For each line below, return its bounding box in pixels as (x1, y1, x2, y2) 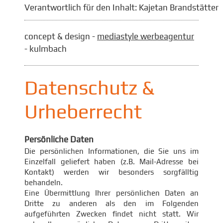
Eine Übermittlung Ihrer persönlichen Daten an (24, 189, 199, 197)
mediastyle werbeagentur (97, 31, 194, 41)
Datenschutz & (24, 76, 154, 99)
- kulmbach (24, 44, 67, 54)
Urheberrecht (24, 100, 142, 123)
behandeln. (24, 178, 63, 187)
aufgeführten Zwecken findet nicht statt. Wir (24, 210, 199, 218)
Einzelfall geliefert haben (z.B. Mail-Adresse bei (24, 157, 199, 166)
